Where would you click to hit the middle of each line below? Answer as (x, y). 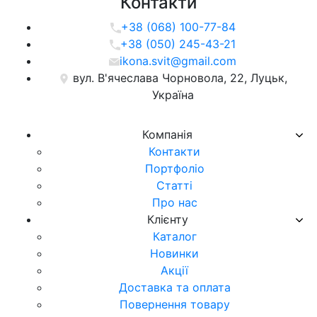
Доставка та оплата (173, 287)
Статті (173, 185)
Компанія (166, 134)
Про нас (173, 202)
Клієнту (166, 219)
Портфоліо (173, 168)
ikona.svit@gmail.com (178, 60)
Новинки (173, 253)
